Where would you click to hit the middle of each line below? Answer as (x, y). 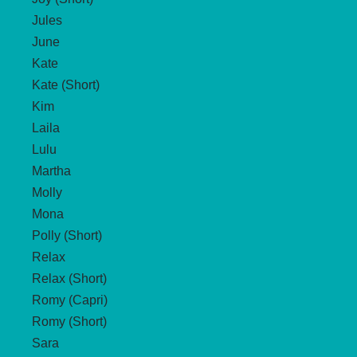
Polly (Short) (67, 235)
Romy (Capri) (70, 300)
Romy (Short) (69, 321)
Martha (51, 171)
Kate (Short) (66, 84)
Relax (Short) (69, 278)
